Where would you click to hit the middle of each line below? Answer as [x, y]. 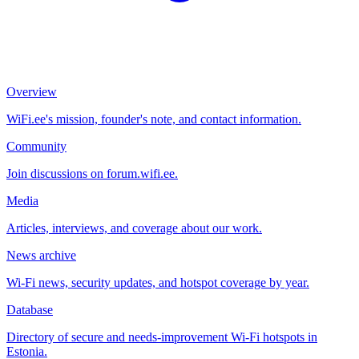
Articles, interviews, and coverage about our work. [134, 228]
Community [36, 146]
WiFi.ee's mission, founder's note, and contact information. [154, 119]
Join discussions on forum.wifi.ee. [92, 173]
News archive [41, 255]
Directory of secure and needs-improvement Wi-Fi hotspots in [162, 337]
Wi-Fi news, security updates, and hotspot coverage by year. [158, 282]
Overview [32, 92]
